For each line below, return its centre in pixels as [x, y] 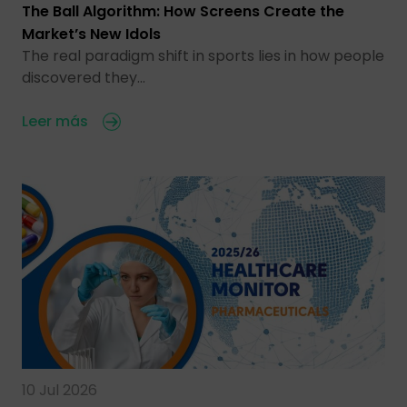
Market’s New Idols [91, 34]
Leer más [55, 121]
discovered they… [84, 77]
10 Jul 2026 [60, 391]
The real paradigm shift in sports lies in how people [203, 55]
